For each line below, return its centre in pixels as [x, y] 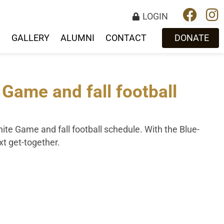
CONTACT [126, 38]
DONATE [192, 38]
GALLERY [30, 38]
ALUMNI [77, 38]
